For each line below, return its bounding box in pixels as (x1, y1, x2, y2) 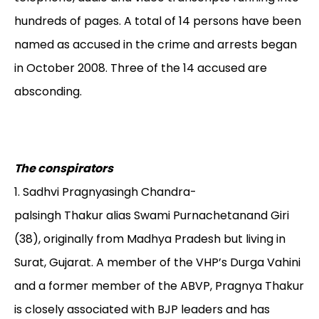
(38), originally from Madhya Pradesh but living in (14, 231, 286, 248)
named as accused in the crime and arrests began (14, 36, 297, 53)
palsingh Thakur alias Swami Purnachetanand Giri (14, 207, 289, 224)
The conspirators (14, 160, 113, 177)
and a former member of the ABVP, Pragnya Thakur (14, 278, 304, 295)
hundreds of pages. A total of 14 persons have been (14, 13, 301, 30)
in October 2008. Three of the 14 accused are (14, 60, 267, 77)
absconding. (14, 83, 82, 100)
